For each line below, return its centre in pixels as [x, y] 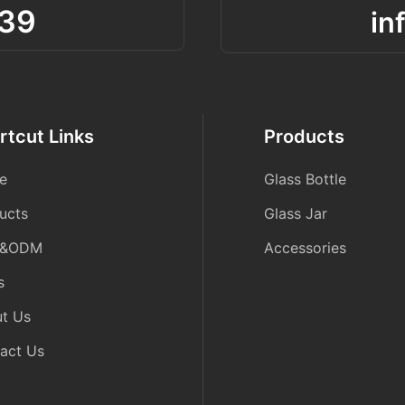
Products [305, 136]
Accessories [306, 248]
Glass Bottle [306, 179]
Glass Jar [296, 214]
